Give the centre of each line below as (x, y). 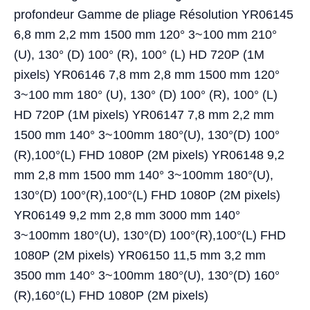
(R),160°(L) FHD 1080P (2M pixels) (111, 296)
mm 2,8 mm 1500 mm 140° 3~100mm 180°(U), (144, 175)
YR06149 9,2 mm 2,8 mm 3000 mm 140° (127, 216)
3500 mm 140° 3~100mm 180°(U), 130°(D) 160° (147, 276)
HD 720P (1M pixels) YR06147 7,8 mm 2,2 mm (144, 115)
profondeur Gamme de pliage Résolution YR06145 (154, 15)
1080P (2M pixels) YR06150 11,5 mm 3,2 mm (140, 256)
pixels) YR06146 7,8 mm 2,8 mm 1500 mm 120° (147, 75)
